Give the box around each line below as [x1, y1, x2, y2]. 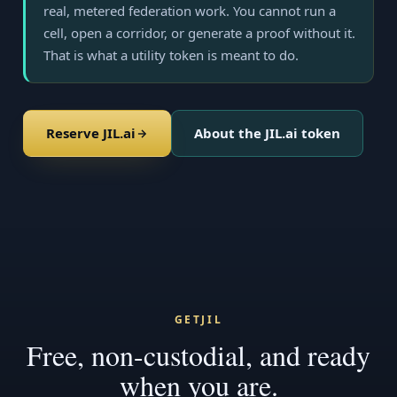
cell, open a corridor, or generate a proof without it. [43, 24, 355, 42]
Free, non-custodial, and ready [27, 336, 370, 374]
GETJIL [174, 312, 223, 327]
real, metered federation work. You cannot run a [43, 2, 336, 19]
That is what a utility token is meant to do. [43, 46, 299, 64]
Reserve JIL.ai [46, 124, 136, 142]
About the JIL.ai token [194, 124, 340, 142]
